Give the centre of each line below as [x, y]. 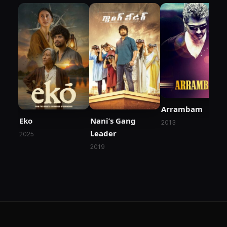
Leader [103, 134]
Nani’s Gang [113, 121]
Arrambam [182, 109]
